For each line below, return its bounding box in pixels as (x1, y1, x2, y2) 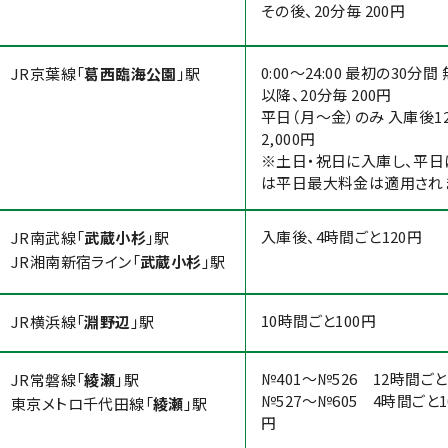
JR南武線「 (11, 227, 85, 248)
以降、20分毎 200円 (261, 84, 392, 105)
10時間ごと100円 (261, 310, 376, 331)
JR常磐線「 (11, 369, 85, 390)
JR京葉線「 (11, 63, 85, 84)
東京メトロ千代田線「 (11, 393, 153, 414)
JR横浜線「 (11, 311, 85, 332)
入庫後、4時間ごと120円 (261, 226, 423, 247)
